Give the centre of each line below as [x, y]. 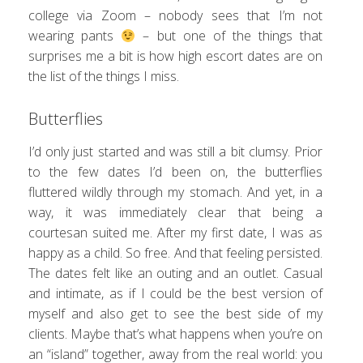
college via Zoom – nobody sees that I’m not [175, 16]
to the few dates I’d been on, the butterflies [175, 172]
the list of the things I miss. [104, 77]
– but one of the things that [229, 36]
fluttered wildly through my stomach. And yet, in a [175, 192]
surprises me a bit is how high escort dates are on [175, 56]
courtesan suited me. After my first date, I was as [175, 233]
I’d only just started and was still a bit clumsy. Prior [175, 152]
